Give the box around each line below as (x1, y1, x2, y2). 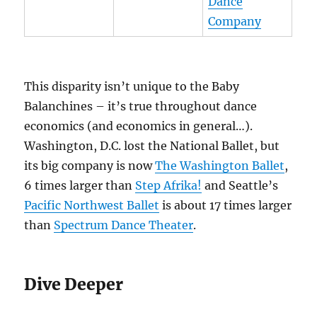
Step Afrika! (135, 178, 202, 193)
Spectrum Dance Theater (54, 218, 194, 233)
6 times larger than (24, 178, 136, 193)
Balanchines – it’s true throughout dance (24, 99, 258, 114)
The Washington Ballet (155, 158, 285, 173)
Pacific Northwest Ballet (24, 198, 160, 213)
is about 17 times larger (159, 198, 292, 213)
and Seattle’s (202, 178, 279, 193)
